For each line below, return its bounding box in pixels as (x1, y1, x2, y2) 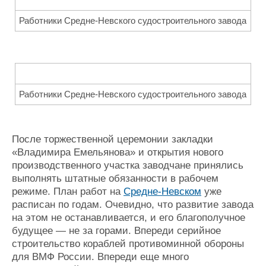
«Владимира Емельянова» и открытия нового (12, 146, 223, 158)
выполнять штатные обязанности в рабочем (12, 172, 218, 184)
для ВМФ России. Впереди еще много (12, 251, 189, 262)
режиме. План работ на (12, 185, 123, 197)
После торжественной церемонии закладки (12, 133, 213, 145)
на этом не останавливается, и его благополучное (12, 211, 245, 223)
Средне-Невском (123, 185, 201, 197)
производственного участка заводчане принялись (12, 159, 243, 171)
